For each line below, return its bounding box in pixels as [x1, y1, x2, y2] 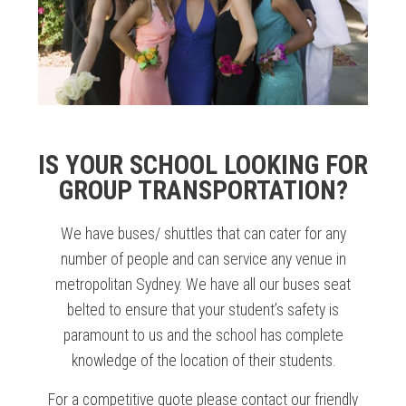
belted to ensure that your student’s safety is [67, 301, 339, 320]
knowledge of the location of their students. [71, 352, 335, 371]
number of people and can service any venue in [60, 250, 346, 269]
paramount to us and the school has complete [63, 326, 343, 345]
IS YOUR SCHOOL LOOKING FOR [38, 150, 368, 181]
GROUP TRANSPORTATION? [58, 175, 348, 207]
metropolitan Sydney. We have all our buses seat [55, 275, 351, 295]
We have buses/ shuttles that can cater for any [60, 225, 346, 244]
